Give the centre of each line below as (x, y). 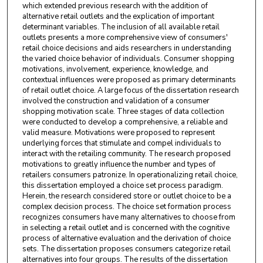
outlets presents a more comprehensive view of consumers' (125, 38)
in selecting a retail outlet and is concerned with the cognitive (126, 228)
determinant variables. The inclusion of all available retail (121, 27)
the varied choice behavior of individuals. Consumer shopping (128, 59)
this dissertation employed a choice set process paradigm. (122, 186)
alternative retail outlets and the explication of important (118, 17)
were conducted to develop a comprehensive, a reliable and (125, 122)
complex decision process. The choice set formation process (127, 207)
